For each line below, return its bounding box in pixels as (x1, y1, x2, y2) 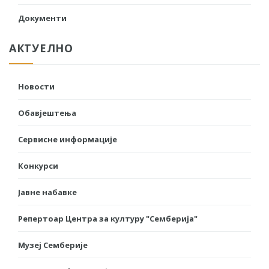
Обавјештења (18, 107, 76, 118)
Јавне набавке (18, 186, 77, 198)
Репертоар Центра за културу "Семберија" (18, 213, 198, 224)
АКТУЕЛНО (9, 40, 73, 55)
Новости (18, 80, 55, 92)
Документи (18, 12, 67, 23)
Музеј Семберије (18, 239, 88, 250)
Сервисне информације (18, 133, 117, 145)
